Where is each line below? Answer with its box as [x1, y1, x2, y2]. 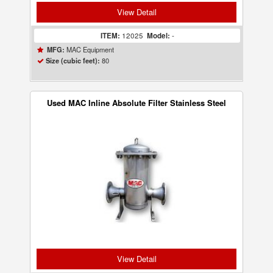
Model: [146, 30, 170, 41]
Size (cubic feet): [46, 56, 101, 65]
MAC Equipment [65, 44, 115, 54]
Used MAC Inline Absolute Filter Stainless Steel [47, 97, 226, 108]
